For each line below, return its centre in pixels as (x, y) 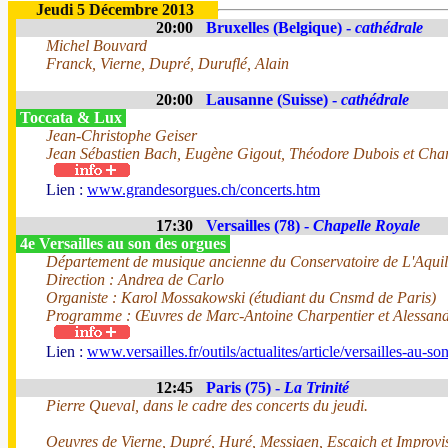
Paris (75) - (245, 387)
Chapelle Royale (366, 225)
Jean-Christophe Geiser (121, 135)
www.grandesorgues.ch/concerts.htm (203, 189)
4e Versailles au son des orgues (123, 243)
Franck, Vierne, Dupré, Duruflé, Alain (167, 63)
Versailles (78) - (259, 225)
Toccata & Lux (71, 117)
